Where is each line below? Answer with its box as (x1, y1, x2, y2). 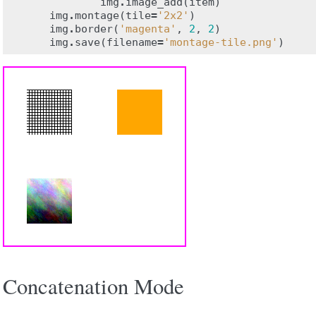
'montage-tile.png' (164, 36, 278, 49)
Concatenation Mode (3, 272, 184, 300)
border (75, 23, 113, 35)
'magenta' (119, 23, 176, 35)
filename (107, 36, 157, 49)
